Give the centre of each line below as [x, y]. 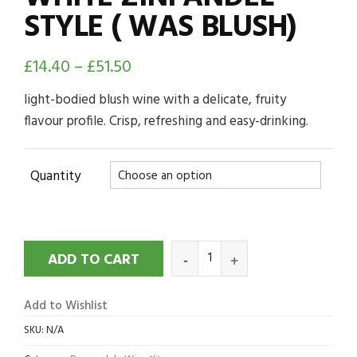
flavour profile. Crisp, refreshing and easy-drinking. [166, 122]
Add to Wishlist [66, 306]
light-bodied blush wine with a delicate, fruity [155, 100]
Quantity [55, 177]
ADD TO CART [94, 260]
